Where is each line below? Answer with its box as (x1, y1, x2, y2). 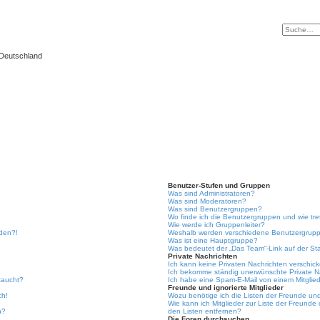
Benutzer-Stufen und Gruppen (168, 181, 271, 189)
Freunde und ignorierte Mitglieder (168, 284, 284, 291)
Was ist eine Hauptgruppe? (168, 236, 259, 244)
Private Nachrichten (168, 252, 238, 260)
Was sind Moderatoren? (168, 197, 247, 205)
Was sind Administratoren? (168, 189, 256, 197)
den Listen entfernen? (168, 307, 242, 315)
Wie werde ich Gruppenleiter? (168, 221, 266, 229)
